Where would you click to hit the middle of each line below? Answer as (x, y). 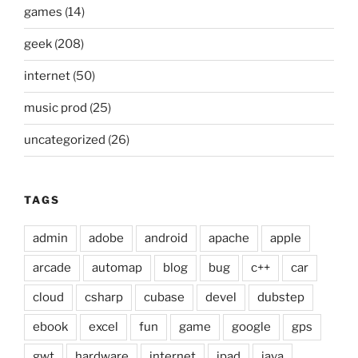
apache (229, 239)
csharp (104, 298)
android (166, 239)
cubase (164, 298)
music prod (56, 108)
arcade (52, 268)
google (251, 327)
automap (117, 268)
